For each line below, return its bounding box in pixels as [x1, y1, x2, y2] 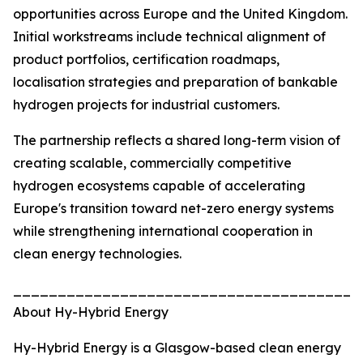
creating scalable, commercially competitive [13, 155, 292, 172]
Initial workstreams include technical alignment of [13, 28, 326, 45]
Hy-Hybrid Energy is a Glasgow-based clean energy [13, 340, 341, 357]
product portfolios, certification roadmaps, [13, 51, 280, 68]
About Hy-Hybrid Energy [13, 304, 169, 321]
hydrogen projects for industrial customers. [13, 96, 280, 113]
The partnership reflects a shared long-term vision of [13, 132, 340, 149]
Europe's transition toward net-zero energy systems [13, 200, 334, 217]
